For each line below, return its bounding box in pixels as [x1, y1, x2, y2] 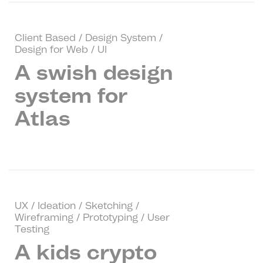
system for [15, 82, 127, 108]
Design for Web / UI [15, 43, 107, 55]
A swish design [15, 59, 173, 85]
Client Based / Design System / [15, 32, 163, 43]
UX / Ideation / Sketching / [15, 200, 139, 211]
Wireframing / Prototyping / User [15, 211, 170, 223]
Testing [15, 223, 49, 235]
